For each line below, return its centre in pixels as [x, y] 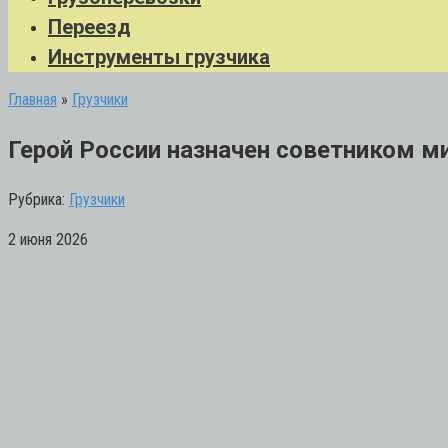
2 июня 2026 [48, 239]
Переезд [89, 27]
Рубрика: [36, 199]
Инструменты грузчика [159, 57]
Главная [32, 99]
